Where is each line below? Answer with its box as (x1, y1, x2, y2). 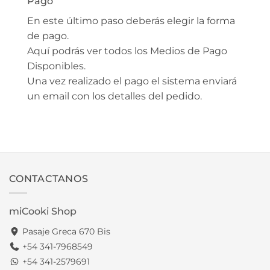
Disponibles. (27, 60, 86, 72)
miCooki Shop (9, 206, 77, 218)
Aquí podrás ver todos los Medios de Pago (27, 45, 227, 57)
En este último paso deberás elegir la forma (27, 14, 235, 27)
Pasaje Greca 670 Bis (20, 226, 110, 237)
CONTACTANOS (9, 172, 89, 184)
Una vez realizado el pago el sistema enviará (27, 75, 237, 87)
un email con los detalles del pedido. (27, 90, 202, 102)
